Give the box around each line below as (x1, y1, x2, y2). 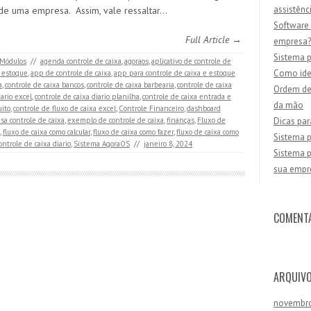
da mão (274, 99, 303, 111)
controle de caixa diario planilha (35, 92, 140, 101)
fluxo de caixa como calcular (3, 127, 90, 137)
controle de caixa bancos (5, 80, 84, 90)
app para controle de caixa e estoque (114, 68, 235, 78)
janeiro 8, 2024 (144, 139, 192, 149)
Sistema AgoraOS (74, 139, 130, 149)
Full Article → (185, 33, 242, 46)
